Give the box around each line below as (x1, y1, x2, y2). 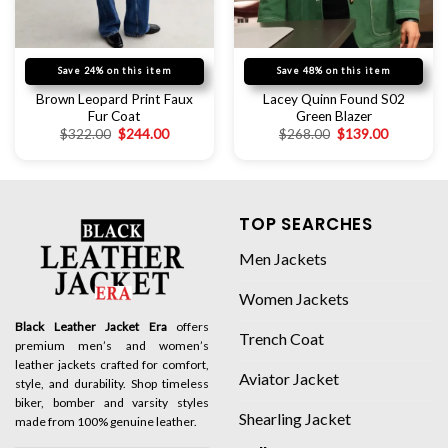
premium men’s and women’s (15, 337, 209, 353)
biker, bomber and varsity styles (15, 394, 209, 410)
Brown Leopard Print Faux (36, 91, 193, 108)
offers (166, 318, 209, 334)
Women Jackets (239, 289, 349, 309)
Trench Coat (239, 329, 324, 349)
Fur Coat (88, 108, 141, 125)
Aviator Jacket (239, 369, 339, 389)
